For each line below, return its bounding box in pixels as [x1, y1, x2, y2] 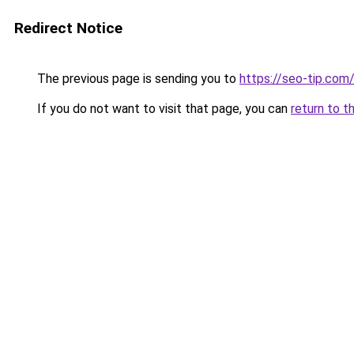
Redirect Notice [14, 19, 122, 37]
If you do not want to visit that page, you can [34, 101, 291, 116]
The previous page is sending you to [34, 71, 239, 86]
